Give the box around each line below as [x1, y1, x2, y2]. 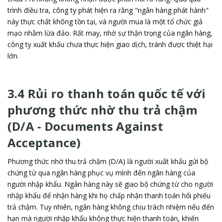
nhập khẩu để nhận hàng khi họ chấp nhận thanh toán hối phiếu [7, 191, 211, 200]
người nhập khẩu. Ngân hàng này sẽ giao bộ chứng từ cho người [7, 179, 213, 189]
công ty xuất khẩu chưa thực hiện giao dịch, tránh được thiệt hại [7, 40, 213, 49]
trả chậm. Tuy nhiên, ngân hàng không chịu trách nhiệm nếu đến [7, 202, 214, 212]
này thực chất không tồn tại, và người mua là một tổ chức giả [7, 17, 203, 26]
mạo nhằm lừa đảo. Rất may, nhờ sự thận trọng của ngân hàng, [7, 28, 213, 38]
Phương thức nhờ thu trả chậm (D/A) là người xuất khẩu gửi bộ [7, 157, 208, 166]
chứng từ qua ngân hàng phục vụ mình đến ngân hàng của [7, 168, 195, 177]
